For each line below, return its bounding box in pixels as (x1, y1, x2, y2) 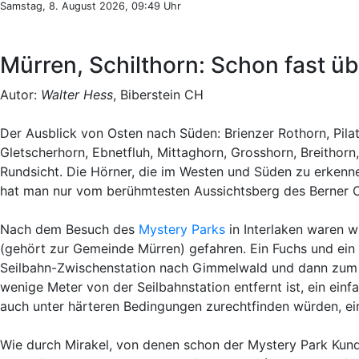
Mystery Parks (139, 221, 225, 237)
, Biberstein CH (113, 87, 204, 103)
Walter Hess (41, 87, 113, 103)
